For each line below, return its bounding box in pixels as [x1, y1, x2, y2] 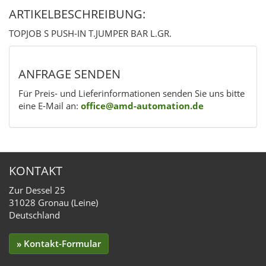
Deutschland [9, 208, 60, 221]
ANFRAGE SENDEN [18, 66, 121, 83]
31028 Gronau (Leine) [9, 196, 98, 208]
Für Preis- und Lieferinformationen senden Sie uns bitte [18, 87, 245, 99]
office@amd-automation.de [81, 99, 204, 112]
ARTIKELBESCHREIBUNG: [9, 6, 145, 23]
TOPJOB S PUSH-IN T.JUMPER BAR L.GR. [9, 27, 172, 39]
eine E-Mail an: [18, 99, 81, 112]
